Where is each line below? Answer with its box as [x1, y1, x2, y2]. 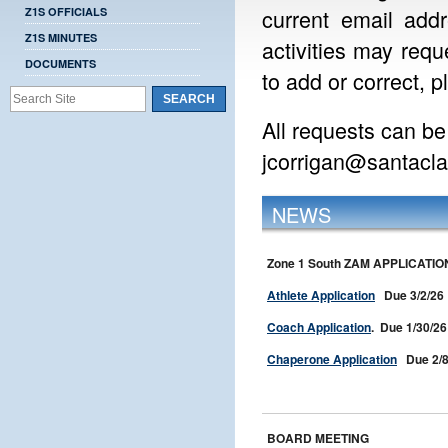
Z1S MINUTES [25, 30, 97, 45]
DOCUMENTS [25, 56, 96, 71]
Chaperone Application [267, 350, 397, 368]
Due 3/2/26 [375, 286, 444, 304]
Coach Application [267, 318, 371, 336]
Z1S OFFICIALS [25, 4, 107, 19]
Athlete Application [267, 286, 375, 304]
